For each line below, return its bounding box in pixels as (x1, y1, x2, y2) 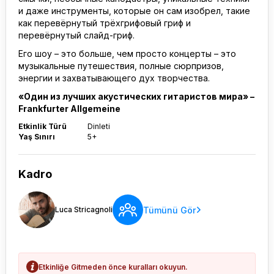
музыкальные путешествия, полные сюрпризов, (18, 61, 224, 71)
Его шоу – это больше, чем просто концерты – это (18, 48, 236, 59)
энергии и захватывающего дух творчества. (18, 73, 210, 83)
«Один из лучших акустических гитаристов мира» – (18, 91, 254, 102)
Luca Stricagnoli (55, 205, 113, 214)
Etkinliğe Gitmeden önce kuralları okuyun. (39, 262, 188, 272)
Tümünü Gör (143, 204, 196, 215)
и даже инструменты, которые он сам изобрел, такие (18, 6, 250, 16)
